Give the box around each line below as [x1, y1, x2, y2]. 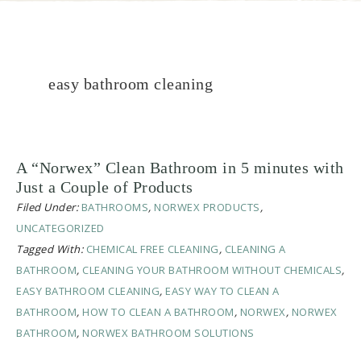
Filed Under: [16, 200, 81, 215]
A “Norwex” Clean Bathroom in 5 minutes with [16, 159, 344, 177]
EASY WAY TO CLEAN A [165, 284, 280, 299]
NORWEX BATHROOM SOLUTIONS [82, 326, 255, 341]
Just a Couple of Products [16, 178, 193, 197]
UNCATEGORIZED [16, 221, 105, 236]
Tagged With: [16, 242, 86, 257]
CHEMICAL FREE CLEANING [85, 242, 219, 257]
